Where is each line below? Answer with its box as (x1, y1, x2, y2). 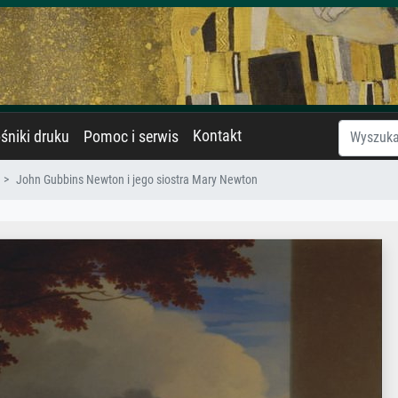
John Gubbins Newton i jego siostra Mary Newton (16, 172, 258, 187)
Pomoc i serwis (84, 128, 179, 146)
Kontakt (193, 127, 242, 145)
